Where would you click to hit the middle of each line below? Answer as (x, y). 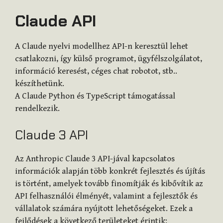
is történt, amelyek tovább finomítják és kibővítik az (109, 184)
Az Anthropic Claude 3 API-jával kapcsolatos (95, 159)
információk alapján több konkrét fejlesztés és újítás (110, 171)
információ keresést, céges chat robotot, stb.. (96, 71)
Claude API (56, 21)
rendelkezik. (37, 108)
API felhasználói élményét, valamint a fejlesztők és (106, 196)
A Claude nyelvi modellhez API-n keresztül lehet (102, 46)
